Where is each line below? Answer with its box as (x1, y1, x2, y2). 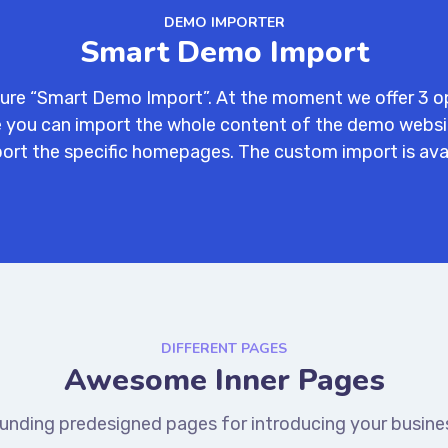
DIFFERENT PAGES (161, 338, 287, 358)
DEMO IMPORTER (163, 12, 285, 32)
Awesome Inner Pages (63, 359, 385, 401)
